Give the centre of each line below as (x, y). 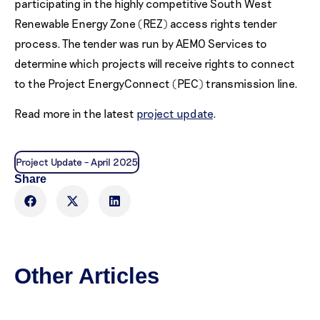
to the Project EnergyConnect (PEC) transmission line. (156, 83)
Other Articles (87, 276)
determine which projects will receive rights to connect (155, 63)
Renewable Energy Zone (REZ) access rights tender (146, 23)
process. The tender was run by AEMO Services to (141, 43)
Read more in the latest (75, 114)
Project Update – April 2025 (77, 161)
